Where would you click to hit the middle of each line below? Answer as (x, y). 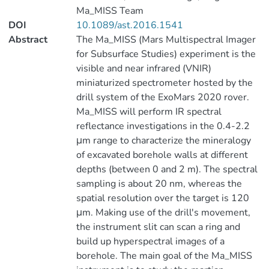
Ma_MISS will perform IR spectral (149, 112)
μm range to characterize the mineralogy (163, 141)
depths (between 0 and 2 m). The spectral (167, 169)
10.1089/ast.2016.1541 (129, 25)
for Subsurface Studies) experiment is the (166, 54)
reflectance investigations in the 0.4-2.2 (163, 126)
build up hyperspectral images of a (150, 241)
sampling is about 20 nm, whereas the (159, 184)
